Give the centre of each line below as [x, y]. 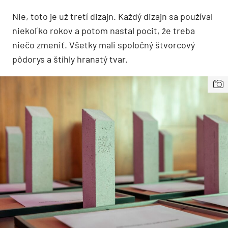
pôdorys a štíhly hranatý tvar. [70, 59]
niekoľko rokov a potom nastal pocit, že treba [104, 30]
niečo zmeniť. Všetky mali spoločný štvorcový [104, 45]
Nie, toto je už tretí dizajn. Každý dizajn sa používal [112, 16]
